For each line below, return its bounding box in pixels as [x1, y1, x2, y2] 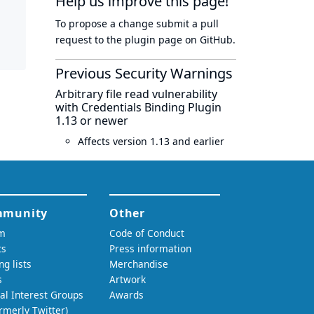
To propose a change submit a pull [55, 17, 219, 30]
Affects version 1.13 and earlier [78, 135, 224, 148]
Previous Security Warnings [55, 64, 233, 83]
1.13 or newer [55, 113, 128, 128]
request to [55, 33, 107, 46]
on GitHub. [182, 33, 235, 46]
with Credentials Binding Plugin [55, 100, 221, 115]
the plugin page [107, 33, 182, 46]
